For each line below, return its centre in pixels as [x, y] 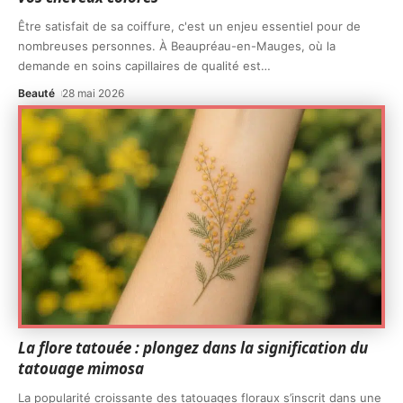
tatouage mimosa [81, 369]
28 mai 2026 [94, 93]
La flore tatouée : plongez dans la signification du [193, 348]
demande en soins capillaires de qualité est [139, 65]
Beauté [36, 93]
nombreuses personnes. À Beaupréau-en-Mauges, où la [177, 45]
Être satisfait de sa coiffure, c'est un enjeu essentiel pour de [189, 26]
